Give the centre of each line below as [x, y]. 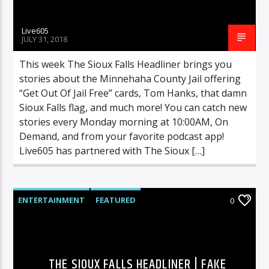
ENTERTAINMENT [52, 200]
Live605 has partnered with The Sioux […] [112, 150]
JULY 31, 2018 [45, 39]
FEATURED [116, 200]
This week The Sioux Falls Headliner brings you [126, 64]
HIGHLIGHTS [44, 221]
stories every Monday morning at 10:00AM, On [124, 122]
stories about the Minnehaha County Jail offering [130, 78]
